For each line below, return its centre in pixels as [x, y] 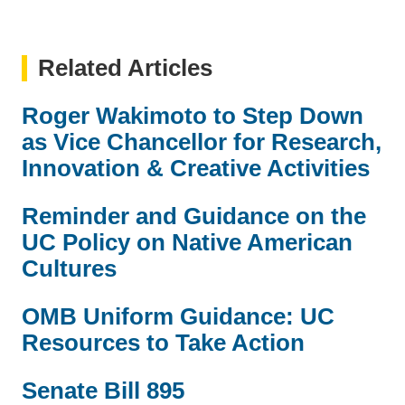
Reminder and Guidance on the [194, 216]
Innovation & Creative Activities [196, 168]
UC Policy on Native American [187, 242]
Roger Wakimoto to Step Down [193, 115]
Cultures [69, 268]
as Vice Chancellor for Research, [202, 141]
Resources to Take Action [163, 342]
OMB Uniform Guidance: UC [178, 316]
